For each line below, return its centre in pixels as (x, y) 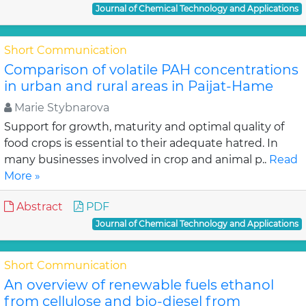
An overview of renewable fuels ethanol (139, 285)
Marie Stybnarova (60, 108)
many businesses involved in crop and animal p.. (137, 159)
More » (22, 176)
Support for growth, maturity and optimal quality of (144, 127)
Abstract (38, 207)
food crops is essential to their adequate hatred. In (141, 143)
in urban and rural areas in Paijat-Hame (139, 86)
